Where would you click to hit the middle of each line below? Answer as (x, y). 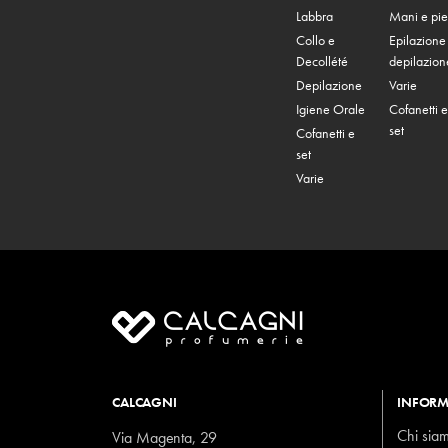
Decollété (322, 61)
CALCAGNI (144, 402)
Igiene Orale (331, 109)
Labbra (315, 16)
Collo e (316, 40)
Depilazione (329, 85)
